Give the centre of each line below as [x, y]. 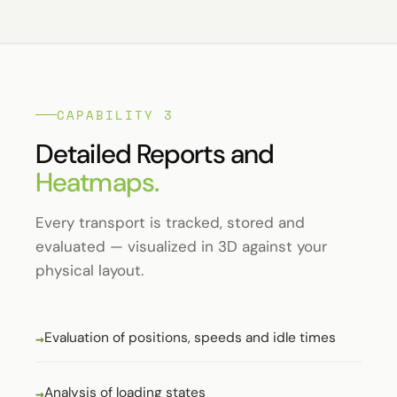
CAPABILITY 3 [115, 114]
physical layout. [90, 270]
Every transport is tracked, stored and [170, 222]
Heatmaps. [97, 182]
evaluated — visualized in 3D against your [181, 246]
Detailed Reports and [155, 153]
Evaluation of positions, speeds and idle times [190, 337]
